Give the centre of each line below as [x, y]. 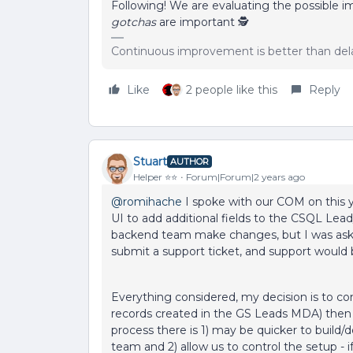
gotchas [134, 22]
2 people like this [232, 90]
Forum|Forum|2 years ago [245, 176]
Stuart [150, 161]
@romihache [147, 202]
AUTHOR [190, 162]
